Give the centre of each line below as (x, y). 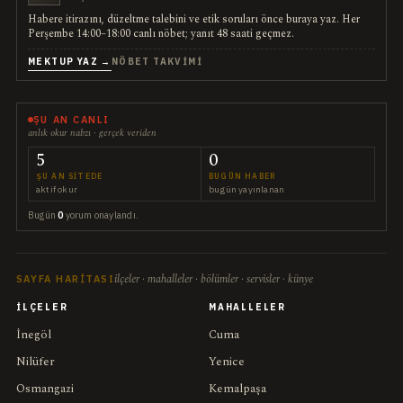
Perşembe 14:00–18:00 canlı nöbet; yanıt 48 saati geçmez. (161, 33)
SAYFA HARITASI (65, 278)
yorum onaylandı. (101, 215)
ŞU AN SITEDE (69, 175)
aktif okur (56, 189)
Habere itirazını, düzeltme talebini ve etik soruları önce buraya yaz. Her (193, 19)
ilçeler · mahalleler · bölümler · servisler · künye (214, 279)
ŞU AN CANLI (71, 119)
